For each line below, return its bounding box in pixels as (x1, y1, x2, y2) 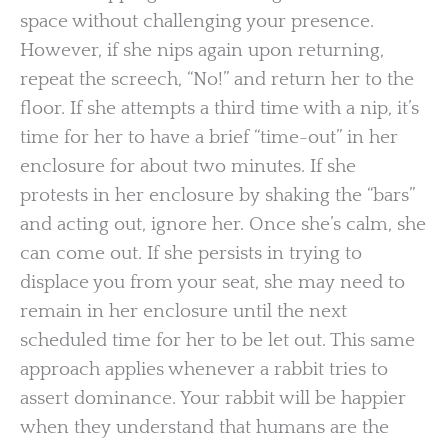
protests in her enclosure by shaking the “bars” (20, 184, 415, 206)
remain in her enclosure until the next (20, 300, 347, 322)
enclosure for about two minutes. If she (20, 155, 356, 177)
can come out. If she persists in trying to (20, 242, 362, 264)
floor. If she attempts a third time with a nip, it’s (20, 97, 419, 119)
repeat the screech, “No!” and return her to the (20, 68, 414, 90)
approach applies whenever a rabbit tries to (20, 358, 388, 380)
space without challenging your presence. (20, 10, 374, 32)
